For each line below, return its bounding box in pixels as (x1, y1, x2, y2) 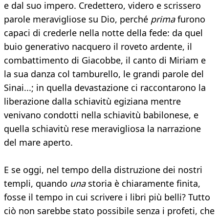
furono (175, 13, 205, 25)
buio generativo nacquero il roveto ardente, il (4, 41, 192, 53)
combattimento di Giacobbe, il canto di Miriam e (4, 54, 206, 66)
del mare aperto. (4, 136, 73, 149)
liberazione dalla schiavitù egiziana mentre (4, 95, 181, 108)
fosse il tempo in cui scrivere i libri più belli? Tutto (4, 191, 210, 203)
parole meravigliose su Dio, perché (4, 13, 151, 25)
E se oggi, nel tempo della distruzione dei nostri (4, 164, 202, 176)
